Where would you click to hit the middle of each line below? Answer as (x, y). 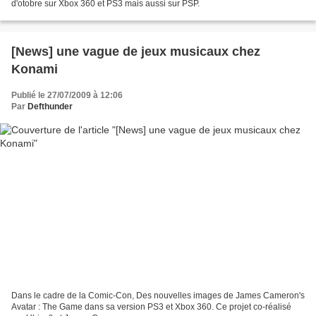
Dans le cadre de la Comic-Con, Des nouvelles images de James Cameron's (158, 295)
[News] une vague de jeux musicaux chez (136, 52)
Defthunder (50, 107)
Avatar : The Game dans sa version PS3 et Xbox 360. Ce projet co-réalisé (151, 306)
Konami (35, 69)
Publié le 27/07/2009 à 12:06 (67, 96)
